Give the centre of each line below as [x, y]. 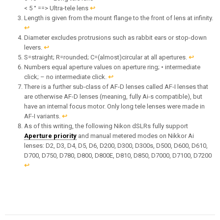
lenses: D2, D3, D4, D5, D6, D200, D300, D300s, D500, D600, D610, [116, 146]
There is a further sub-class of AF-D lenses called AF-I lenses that [116, 87]
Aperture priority [50, 136]
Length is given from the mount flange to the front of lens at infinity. [119, 18]
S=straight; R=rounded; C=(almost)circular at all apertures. [106, 57]
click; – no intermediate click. [66, 77]
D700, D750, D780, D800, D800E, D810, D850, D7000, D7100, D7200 [118, 155]
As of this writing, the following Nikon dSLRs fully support [106, 126]
